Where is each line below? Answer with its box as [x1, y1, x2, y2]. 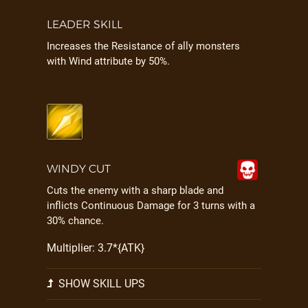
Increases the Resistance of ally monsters [47, 40, 240, 52]
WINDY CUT [47, 162, 111, 175]
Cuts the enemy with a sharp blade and [47, 184, 223, 197]
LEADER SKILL [47, 18, 122, 31]
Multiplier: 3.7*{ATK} [47, 241, 144, 254]
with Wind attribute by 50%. [47, 55, 170, 67]
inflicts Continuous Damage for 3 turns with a [47, 199, 255, 212]
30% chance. [47, 214, 104, 227]
